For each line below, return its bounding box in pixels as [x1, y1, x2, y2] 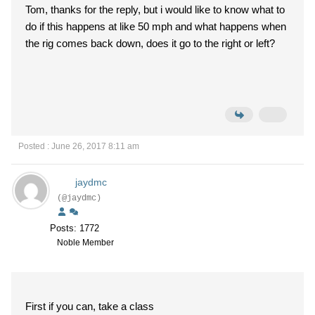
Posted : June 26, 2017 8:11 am [18, 141, 139, 151]
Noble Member [57, 238, 114, 247]
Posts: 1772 [50, 223, 99, 233]
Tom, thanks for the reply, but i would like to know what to [25, 4, 285, 15]
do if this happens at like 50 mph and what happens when [25, 20, 286, 32]
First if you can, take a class [25, 300, 154, 312]
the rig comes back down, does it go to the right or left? [25, 37, 275, 49]
